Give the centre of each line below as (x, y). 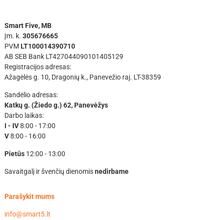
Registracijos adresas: (38, 67)
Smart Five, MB (28, 25)
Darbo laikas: (24, 115)
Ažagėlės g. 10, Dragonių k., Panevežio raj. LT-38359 (82, 77)
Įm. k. (13, 36)
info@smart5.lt (27, 214)
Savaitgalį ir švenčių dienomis (49, 171)
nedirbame (111, 171)
